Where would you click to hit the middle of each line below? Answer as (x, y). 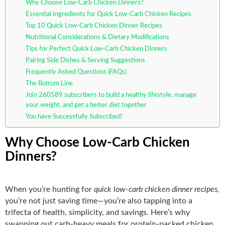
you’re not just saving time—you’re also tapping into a (99, 201)
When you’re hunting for (49, 189)
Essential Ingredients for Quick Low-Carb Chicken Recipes (108, 14)
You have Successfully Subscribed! (74, 117)
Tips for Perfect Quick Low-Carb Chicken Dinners (96, 49)
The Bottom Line (49, 83)
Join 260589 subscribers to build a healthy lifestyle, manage (111, 95)
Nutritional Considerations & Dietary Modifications (97, 37)
